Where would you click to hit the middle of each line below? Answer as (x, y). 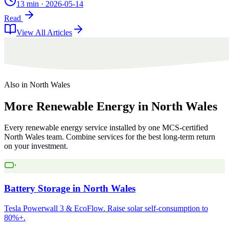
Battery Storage (37, 189)
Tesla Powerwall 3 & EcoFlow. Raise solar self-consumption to (106, 208)
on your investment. (36, 146)
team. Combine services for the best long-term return (130, 137)
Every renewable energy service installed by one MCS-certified (106, 128)
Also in (17, 84)
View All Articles (44, 32)
